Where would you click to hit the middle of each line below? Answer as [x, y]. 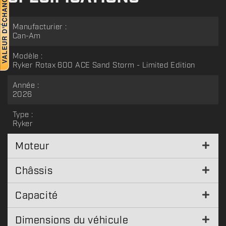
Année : [26, 86]
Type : [23, 115]
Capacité [37, 195]
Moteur [33, 146]
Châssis [34, 171]
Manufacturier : [40, 27]
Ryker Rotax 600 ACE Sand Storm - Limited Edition [104, 65]
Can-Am [27, 36]
